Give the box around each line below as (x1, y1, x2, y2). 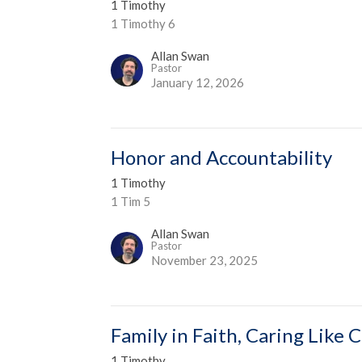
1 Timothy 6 (111, 15, 176, 31)
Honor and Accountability (111, 145, 333, 169)
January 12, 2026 (151, 74, 245, 90)
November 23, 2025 (151, 252, 259, 267)
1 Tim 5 (111, 193, 151, 208)
